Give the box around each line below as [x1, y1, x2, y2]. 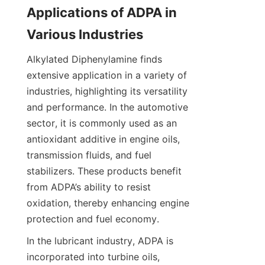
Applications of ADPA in [27, 5, 177, 21]
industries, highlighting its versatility [27, 85, 188, 98]
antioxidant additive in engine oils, [27, 133, 180, 146]
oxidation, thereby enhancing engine [27, 197, 189, 209]
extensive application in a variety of [27, 69, 187, 82]
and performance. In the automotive [27, 101, 188, 114]
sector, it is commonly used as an [27, 117, 177, 130]
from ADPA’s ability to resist [27, 181, 151, 193]
